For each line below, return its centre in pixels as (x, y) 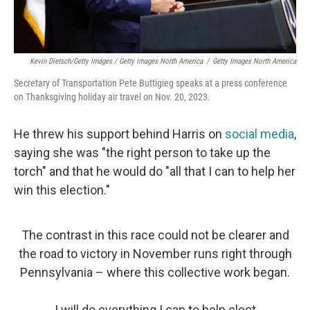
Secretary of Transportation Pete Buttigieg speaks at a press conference (151, 83)
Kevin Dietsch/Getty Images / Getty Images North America (116, 61)
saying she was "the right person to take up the (142, 153)
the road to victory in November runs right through (155, 254)
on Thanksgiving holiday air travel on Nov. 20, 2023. (112, 97)
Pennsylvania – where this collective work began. (155, 272)
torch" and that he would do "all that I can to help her (155, 171)
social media (259, 134)
